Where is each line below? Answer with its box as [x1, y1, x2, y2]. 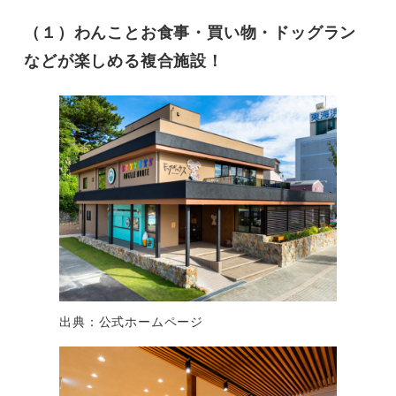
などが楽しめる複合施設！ [24, 48, 224, 72]
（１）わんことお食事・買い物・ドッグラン [24, 19, 357, 43]
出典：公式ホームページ [59, 312, 203, 331]
